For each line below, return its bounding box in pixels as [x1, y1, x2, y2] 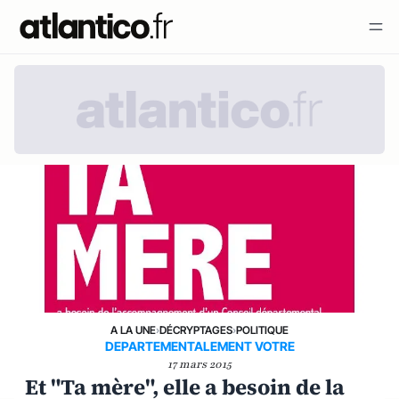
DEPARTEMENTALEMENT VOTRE [104, 338, 295, 354]
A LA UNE [110, 323, 156, 337]
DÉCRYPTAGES [159, 323, 232, 337]
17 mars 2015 [167, 357, 232, 371]
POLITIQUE [236, 323, 289, 337]
